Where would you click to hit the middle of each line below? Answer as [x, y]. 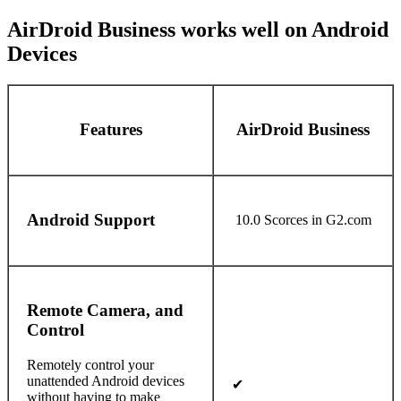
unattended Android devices [106, 381]
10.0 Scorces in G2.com [303, 219]
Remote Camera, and [105, 311]
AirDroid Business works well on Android [198, 29]
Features [111, 130]
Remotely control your [90, 365]
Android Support [91, 220]
